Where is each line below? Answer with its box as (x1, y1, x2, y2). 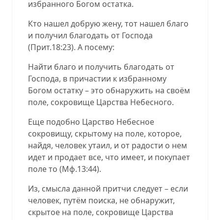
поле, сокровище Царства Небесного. (28, 96, 174, 108)
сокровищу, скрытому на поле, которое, (28, 128, 182, 139)
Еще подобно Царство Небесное (28, 116, 154, 127)
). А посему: (71, 41, 114, 53)
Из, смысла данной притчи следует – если (28, 183, 188, 194)
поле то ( (28, 163, 62, 174)
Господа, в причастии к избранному (28, 73, 166, 84)
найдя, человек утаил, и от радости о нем (28, 139, 187, 151)
